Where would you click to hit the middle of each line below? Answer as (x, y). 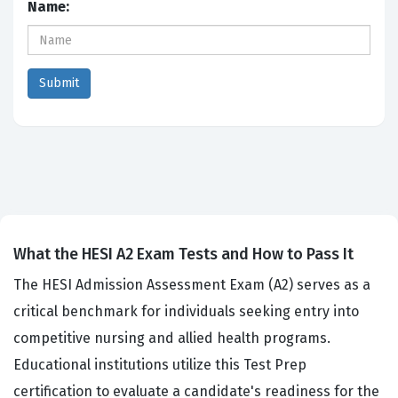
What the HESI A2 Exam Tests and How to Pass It (183, 255)
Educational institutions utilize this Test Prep (160, 365)
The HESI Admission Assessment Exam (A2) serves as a (192, 285)
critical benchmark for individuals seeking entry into (186, 312)
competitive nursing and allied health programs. (172, 338)
